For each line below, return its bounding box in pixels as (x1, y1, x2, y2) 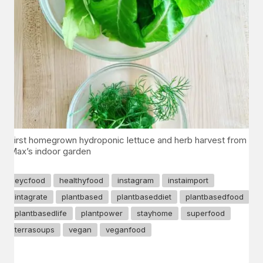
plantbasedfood (186, 192, 244, 201)
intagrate (15, 192, 48, 201)
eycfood (15, 176, 45, 185)
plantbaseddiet (117, 192, 171, 201)
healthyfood (59, 176, 103, 185)
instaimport (168, 176, 208, 185)
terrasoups (15, 225, 55, 234)
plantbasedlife (15, 208, 67, 218)
